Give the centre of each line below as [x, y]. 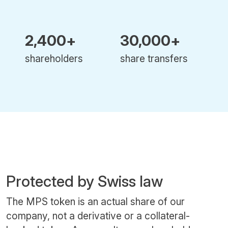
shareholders [54, 58]
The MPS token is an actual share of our [95, 201]
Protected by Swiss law [84, 181]
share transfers [154, 58]
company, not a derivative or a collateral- [98, 216]
